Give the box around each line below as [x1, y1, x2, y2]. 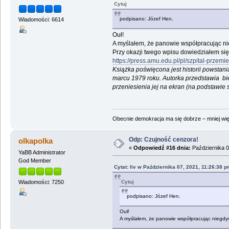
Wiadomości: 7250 [18, 178, 64, 185]
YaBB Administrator [18, 149, 65, 155]
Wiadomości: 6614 [18, 16, 64, 22]
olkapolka [18, 136, 53, 145]
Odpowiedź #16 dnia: [133, 144, 191, 151]
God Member [18, 157, 51, 164]
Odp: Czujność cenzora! [128, 135, 198, 143]
